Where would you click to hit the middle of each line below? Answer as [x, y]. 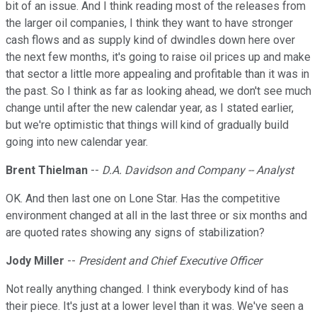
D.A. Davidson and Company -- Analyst [198, 171]
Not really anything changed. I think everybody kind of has [147, 289]
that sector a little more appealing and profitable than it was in [157, 74]
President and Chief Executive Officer [170, 261]
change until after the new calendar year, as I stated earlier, [150, 108]
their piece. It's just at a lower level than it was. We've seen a [155, 306]
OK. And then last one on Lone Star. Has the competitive [143, 199]
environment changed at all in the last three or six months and [156, 216]
